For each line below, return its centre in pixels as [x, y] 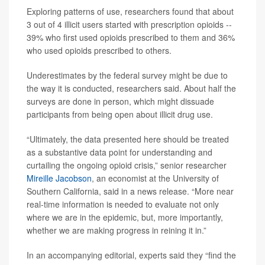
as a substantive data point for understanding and [119, 152]
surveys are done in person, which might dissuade [120, 101]
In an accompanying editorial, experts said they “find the [131, 255]
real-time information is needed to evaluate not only [123, 204]
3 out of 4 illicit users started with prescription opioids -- [129, 24]
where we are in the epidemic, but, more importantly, [125, 217]
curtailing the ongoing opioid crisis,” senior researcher [127, 165]
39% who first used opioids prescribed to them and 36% [131, 37]
